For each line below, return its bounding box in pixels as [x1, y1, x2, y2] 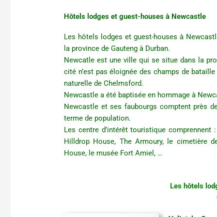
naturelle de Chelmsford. [64, 79, 144, 88]
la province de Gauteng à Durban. [64, 44, 170, 53]
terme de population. [64, 114, 131, 123]
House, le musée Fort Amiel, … [64, 149, 163, 158]
